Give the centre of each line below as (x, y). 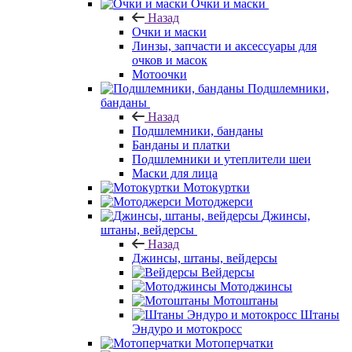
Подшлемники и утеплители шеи (222, 159)
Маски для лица (175, 173)
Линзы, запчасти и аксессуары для (224, 46)
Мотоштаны (246, 300)
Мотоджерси (219, 201)
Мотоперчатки (234, 343)
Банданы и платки (181, 145)
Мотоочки (159, 74)
